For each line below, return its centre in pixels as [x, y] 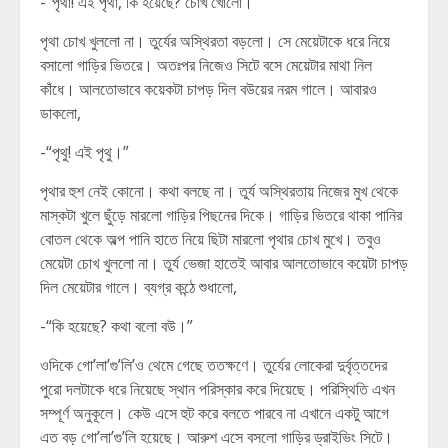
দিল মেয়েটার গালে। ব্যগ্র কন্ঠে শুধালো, [138, 287]
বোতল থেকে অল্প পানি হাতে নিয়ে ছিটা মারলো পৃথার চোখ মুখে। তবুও [210, 239]
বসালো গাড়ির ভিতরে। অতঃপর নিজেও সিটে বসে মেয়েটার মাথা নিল [206, 65]
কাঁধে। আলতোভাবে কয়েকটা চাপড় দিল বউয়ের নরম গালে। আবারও [208, 89]
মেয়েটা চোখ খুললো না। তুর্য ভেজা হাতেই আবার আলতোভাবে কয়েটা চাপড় [224, 263]
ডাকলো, [60, 113]
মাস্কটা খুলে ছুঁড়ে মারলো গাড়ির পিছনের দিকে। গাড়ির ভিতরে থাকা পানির [221, 215]
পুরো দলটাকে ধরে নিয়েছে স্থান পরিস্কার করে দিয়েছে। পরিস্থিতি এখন [217, 389]
